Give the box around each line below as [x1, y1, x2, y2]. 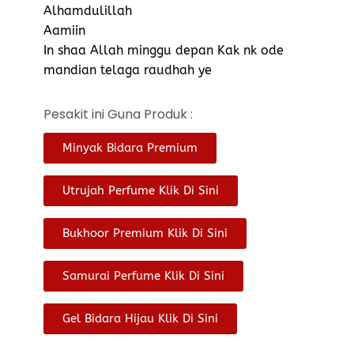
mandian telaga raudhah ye [43, 62, 212, 77]
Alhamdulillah [43, 2, 132, 18]
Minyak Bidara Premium [62, 140, 198, 155]
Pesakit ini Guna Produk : [43, 104, 193, 123]
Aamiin [43, 22, 85, 38]
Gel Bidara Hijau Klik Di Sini [62, 311, 218, 326]
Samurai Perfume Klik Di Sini [62, 268, 224, 283]
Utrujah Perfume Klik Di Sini [62, 183, 219, 198]
